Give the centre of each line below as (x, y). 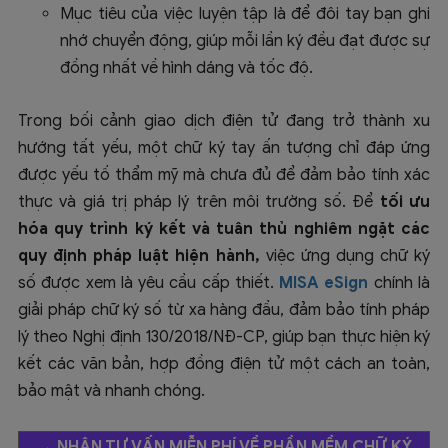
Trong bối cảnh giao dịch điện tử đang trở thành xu (224, 121)
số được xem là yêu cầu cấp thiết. (149, 283)
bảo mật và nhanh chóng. (111, 391)
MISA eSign (324, 283)
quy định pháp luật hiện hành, (139, 256)
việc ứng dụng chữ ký (344, 256)
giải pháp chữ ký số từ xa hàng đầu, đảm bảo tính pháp (224, 310)
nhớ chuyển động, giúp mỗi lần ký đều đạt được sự (245, 41)
